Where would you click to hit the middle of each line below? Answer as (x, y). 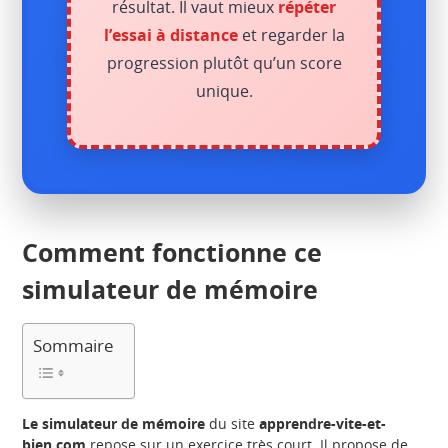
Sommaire (74, 345)
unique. (224, 90)
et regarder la (291, 34)
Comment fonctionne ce (172, 251)
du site (232, 423)
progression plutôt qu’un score (224, 62)
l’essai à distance (170, 34)
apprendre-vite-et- (323, 423)
